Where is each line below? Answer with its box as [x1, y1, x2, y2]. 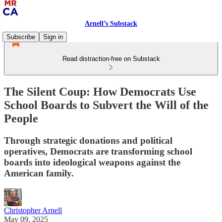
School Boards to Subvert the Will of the [4, 98, 209, 111]
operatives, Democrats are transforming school [4, 146, 192, 157]
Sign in [43, 33, 63, 41]
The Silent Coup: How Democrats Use [4, 85, 196, 98]
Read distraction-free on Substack [62, 55, 160, 62]
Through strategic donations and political [4, 135, 172, 146]
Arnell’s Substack [85, 20, 137, 27]
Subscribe [6, 33, 35, 41]
